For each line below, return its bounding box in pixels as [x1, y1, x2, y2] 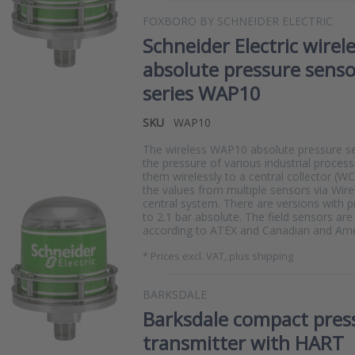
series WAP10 [143, 80, 261, 106]
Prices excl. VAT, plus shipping [151, 249, 293, 263]
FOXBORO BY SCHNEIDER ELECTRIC [143, 13, 333, 29]
